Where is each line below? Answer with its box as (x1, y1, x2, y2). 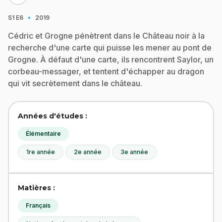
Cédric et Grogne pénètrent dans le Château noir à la (8, 31, 205, 41)
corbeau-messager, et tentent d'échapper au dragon (8, 66, 204, 76)
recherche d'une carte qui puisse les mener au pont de (8, 43, 212, 53)
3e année (120, 148, 148, 156)
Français (26, 202, 51, 209)
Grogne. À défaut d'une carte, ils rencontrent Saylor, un (8, 55, 214, 64)
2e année (74, 148, 102, 156)
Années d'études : (18, 111, 87, 120)
